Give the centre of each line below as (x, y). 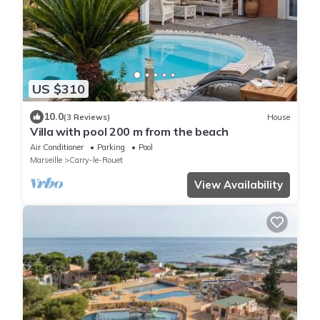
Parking (111, 147)
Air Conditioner (57, 147)
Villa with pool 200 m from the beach (129, 132)
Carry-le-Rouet (96, 160)
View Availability (239, 185)
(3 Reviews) (87, 117)
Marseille (46, 160)
